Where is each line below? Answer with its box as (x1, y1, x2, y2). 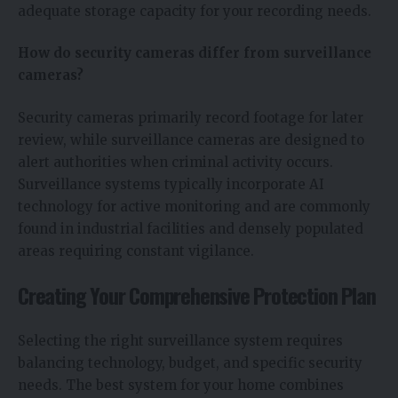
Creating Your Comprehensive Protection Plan (18, 279, 376, 312)
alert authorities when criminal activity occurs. (18, 153, 333, 171)
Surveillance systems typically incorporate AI (18, 175, 324, 193)
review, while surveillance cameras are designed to (18, 131, 364, 148)
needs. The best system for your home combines (18, 376, 344, 394)
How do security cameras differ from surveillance (18, 44, 371, 62)
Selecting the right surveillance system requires (18, 331, 343, 349)
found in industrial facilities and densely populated (18, 219, 363, 237)
